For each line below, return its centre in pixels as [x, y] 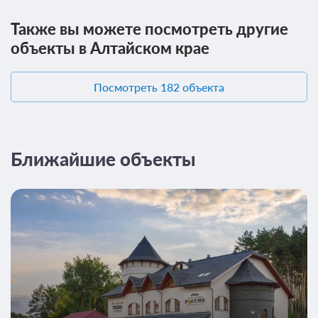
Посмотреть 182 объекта [159, 87]
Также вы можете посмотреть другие [149, 29]
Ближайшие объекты [103, 159]
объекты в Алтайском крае [110, 48]
